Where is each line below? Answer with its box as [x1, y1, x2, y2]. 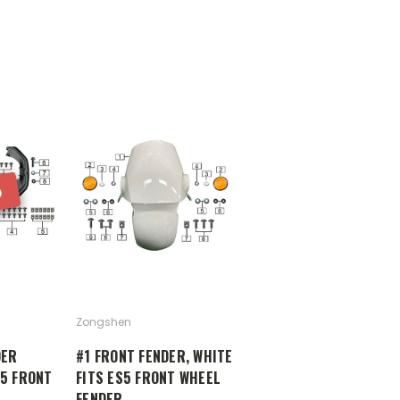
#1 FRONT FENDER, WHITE [76, 345, 233, 367]
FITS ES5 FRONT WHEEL [76, 366, 221, 388]
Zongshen [76, 313, 131, 329]
